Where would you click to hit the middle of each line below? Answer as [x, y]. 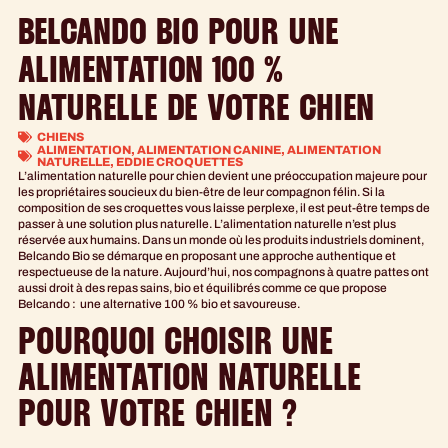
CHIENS [60, 137]
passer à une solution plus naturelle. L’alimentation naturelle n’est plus [207, 224]
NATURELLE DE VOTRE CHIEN [196, 111]
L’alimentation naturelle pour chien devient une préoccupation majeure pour [222, 176]
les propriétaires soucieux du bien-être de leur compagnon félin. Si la [201, 192]
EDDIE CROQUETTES [179, 162]
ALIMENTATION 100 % [150, 73]
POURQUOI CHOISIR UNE [176, 344]
